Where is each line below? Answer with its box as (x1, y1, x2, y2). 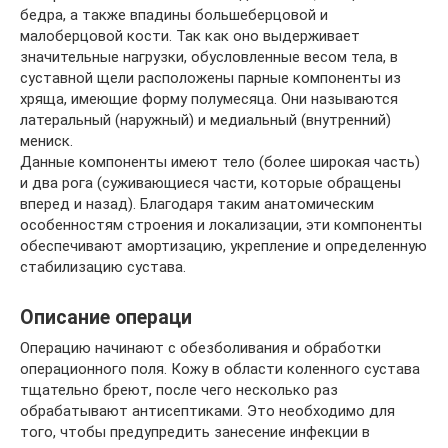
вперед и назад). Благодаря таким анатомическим (20, 195, 374, 213)
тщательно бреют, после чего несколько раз (20, 381, 338, 399)
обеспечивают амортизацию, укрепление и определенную (20, 237, 427, 255)
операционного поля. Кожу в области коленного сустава (20, 360, 420, 378)
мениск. (20, 132, 73, 150)
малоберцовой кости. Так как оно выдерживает (20, 27, 360, 45)
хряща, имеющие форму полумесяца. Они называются (20, 90, 398, 108)
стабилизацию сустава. (20, 258, 186, 276)
